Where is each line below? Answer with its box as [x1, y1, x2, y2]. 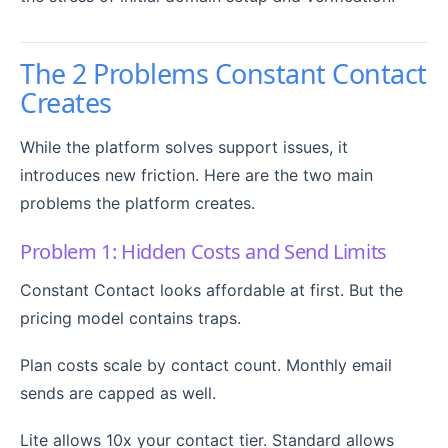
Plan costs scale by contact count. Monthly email [20, 354, 392, 375]
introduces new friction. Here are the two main [20, 164, 373, 185]
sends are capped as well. [20, 382, 216, 403]
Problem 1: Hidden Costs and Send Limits [20, 237, 387, 265]
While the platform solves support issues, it [20, 136, 348, 157]
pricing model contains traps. [20, 307, 241, 328]
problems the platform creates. [20, 192, 255, 213]
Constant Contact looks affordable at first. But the [20, 279, 403, 300]
